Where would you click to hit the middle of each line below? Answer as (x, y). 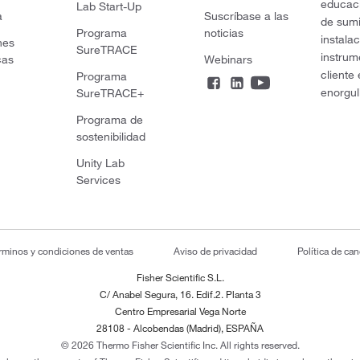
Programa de (110, 119)
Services (99, 180)
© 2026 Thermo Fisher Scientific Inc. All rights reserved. (180, 344)
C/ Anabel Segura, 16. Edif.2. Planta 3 (180, 294)
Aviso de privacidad (215, 250)
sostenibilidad (111, 136)
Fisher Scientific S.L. (180, 277)
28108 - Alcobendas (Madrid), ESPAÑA (180, 327)
